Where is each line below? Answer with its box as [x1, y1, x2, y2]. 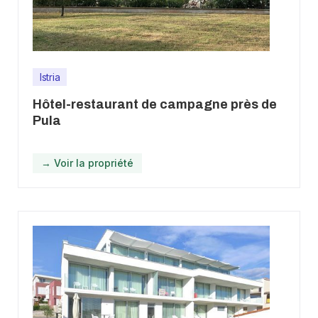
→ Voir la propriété [41, 156, 133, 169]
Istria [40, 70, 60, 83]
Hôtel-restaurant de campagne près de [33, 97, 277, 111]
